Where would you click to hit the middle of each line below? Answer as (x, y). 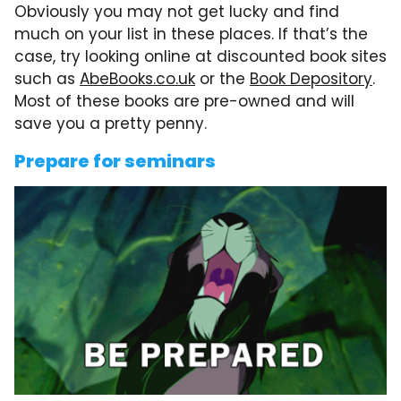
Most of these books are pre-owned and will (184, 101)
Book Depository (311, 78)
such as (47, 78)
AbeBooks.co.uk (137, 78)
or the (222, 78)
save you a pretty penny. (111, 123)
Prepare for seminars (115, 161)
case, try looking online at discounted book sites (200, 56)
